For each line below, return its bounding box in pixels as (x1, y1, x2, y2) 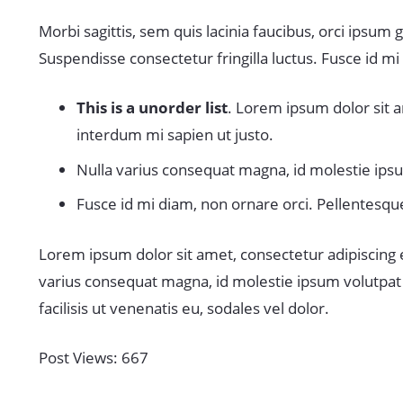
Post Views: (38, 347, 121, 369)
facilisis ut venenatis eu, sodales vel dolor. (38, 297, 329, 318)
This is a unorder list (76, 97, 228, 119)
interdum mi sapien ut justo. (76, 124, 273, 146)
